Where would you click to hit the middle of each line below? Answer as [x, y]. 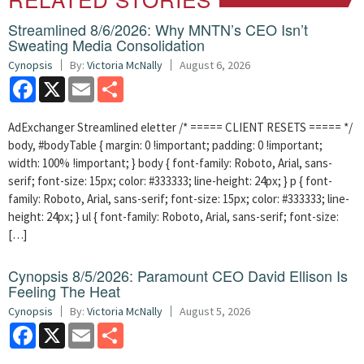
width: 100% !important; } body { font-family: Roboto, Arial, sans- [170, 163]
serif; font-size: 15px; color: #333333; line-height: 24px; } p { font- [170, 181]
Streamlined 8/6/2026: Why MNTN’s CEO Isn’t [158, 29]
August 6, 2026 [215, 65]
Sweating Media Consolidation [106, 45]
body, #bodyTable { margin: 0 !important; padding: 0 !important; [165, 145]
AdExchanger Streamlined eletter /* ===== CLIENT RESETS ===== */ [180, 127]
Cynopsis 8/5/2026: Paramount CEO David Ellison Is [178, 275]
